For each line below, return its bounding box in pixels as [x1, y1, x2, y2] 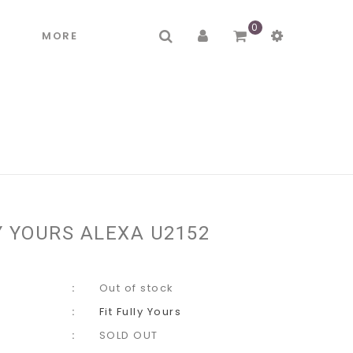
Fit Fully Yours [98, 304, 181, 319]
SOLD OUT [98, 328, 158, 343]
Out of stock [98, 281, 174, 295]
